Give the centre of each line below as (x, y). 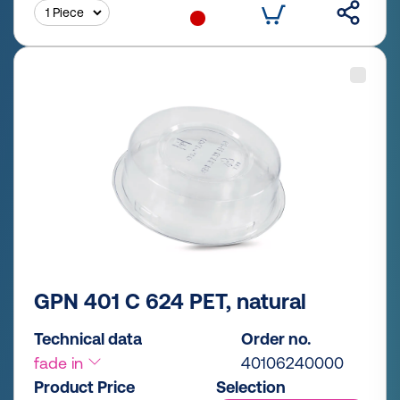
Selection (251, 387)
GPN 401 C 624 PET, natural (170, 301)
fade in (61, 362)
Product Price (84, 387)
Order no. (276, 338)
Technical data (88, 338)
